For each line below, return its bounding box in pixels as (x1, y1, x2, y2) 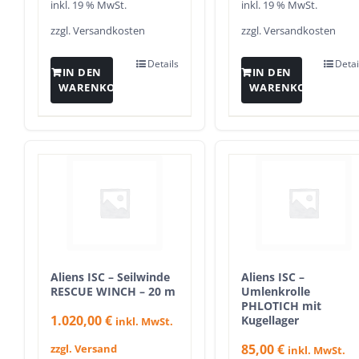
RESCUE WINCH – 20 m (50, 284, 175, 300)
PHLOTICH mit (241, 298, 321, 314)
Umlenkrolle (241, 284, 310, 300)
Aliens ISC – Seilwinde (50, 269, 170, 285)
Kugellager (241, 313, 299, 329)
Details (147, 57, 179, 71)
